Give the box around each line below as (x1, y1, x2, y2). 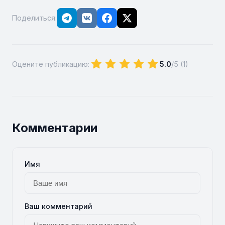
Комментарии (12, 120, 97, 135)
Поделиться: (12, 14, 57, 23)
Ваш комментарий (25, 201, 92, 210)
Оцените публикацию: (12, 60, 89, 69)
